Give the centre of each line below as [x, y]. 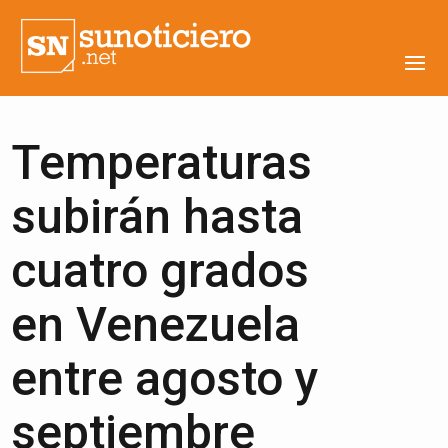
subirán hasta [157, 216]
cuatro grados [160, 270]
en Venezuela [156, 324]
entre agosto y [165, 378]
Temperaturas [162, 162]
